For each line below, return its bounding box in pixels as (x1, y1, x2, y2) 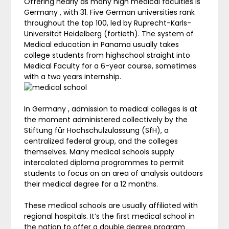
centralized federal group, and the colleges (24, 135, 178, 146)
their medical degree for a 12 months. (24, 178, 158, 189)
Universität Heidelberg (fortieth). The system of (24, 28, 194, 39)
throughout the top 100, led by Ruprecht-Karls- (24, 17, 192, 28)
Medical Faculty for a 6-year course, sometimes (24, 60, 197, 71)
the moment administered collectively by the (24, 114, 188, 125)
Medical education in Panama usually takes (24, 39, 179, 50)
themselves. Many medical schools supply (24, 146, 175, 157)
